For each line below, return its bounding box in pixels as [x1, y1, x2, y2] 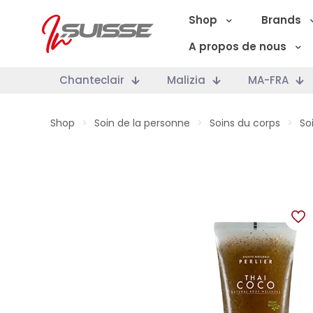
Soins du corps [210, 116, 280, 130]
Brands [261, 13, 301, 27]
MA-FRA [248, 73, 289, 87]
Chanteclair [59, 73, 124, 87]
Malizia [167, 73, 205, 87]
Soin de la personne [94, 116, 190, 130]
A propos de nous [189, 39, 286, 54]
